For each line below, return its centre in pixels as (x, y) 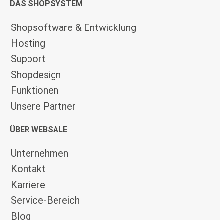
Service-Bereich (45, 201)
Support (28, 59)
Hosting (28, 43)
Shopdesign (36, 75)
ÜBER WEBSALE (39, 130)
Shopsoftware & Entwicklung (73, 28)
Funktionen (35, 91)
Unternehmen (40, 153)
